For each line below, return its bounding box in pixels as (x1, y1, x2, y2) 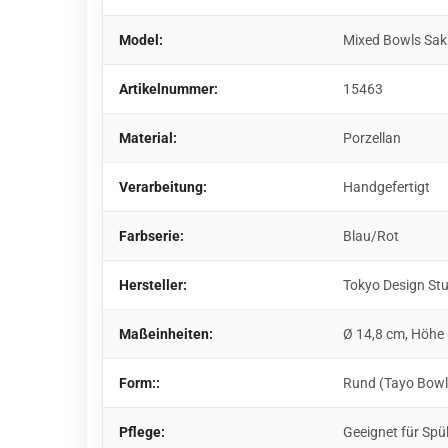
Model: (119, 32, 163, 48)
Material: (119, 130, 177, 146)
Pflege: (119, 424, 165, 440)
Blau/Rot (343, 228, 399, 244)
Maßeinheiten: (119, 326, 213, 342)
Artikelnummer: (119, 81, 218, 97)
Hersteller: (119, 277, 187, 293)
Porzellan (343, 130, 401, 146)
